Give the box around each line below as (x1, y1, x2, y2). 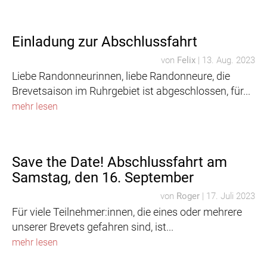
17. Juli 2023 (206, 191, 255, 201)
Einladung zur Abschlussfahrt (12, 33, 197, 50)
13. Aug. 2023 (202, 55, 255, 66)
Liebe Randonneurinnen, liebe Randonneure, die (12, 70, 230, 82)
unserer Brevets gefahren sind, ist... (12, 221, 173, 233)
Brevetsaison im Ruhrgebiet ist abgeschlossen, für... (12, 85, 250, 97)
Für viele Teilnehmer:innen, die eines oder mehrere (12, 206, 242, 218)
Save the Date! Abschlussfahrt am (12, 154, 227, 170)
